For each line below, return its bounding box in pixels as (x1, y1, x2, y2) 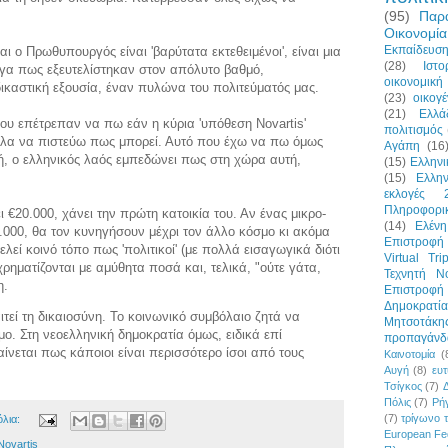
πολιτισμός (384, 122, 443, 137)
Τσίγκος (384, 379, 422, 392)
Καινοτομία (384, 347, 435, 360)
